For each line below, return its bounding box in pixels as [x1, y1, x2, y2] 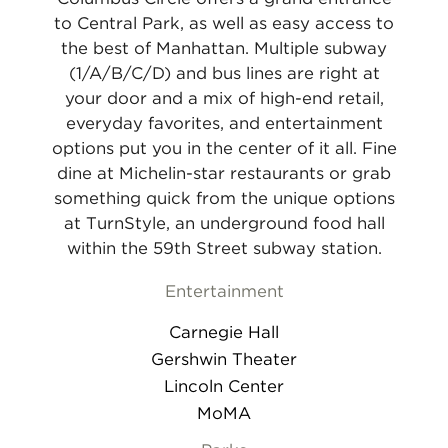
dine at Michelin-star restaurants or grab [57, 163, 391, 184]
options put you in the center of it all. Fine [51, 138, 397, 159]
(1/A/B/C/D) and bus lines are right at [68, 63, 380, 84]
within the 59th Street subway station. [66, 238, 382, 259]
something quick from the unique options [53, 188, 395, 209]
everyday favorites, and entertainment [65, 113, 383, 134]
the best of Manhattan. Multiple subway [61, 38, 387, 59]
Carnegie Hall [169, 322, 279, 343]
